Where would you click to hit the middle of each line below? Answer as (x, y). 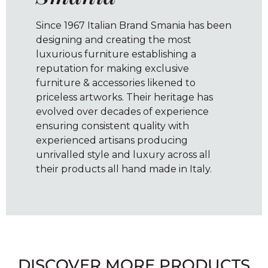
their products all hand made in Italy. (124, 169)
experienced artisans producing (112, 141)
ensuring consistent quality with (112, 126)
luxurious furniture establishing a (116, 54)
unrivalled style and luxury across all (123, 155)
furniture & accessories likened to (116, 83)
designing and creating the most (114, 40)
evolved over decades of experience (122, 112)
